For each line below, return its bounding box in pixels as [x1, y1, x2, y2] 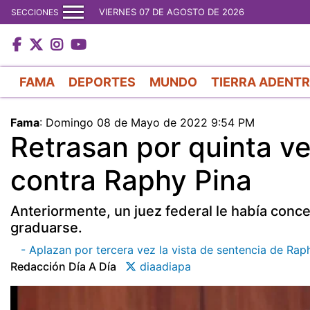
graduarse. [10, 219, 82, 236]
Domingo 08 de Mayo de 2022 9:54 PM [46, 115, 255, 129]
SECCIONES [11, 6, 59, 17]
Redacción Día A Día [10, 259, 116, 273]
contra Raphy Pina [10, 163, 252, 197]
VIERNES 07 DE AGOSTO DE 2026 [99, 6, 244, 17]
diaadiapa [136, 259, 191, 273]
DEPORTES [69, 74, 136, 89]
